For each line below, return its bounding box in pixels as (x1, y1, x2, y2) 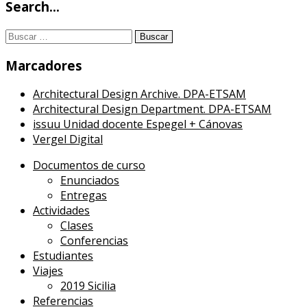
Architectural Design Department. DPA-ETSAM (33, 101, 271, 117)
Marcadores (5, 56, 82, 74)
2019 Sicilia (60, 278, 116, 294)
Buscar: (5, 27, 42, 42)
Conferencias (60, 233, 128, 249)
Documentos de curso (33, 158, 145, 173)
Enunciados (60, 173, 119, 188)
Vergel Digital (33, 132, 103, 147)
